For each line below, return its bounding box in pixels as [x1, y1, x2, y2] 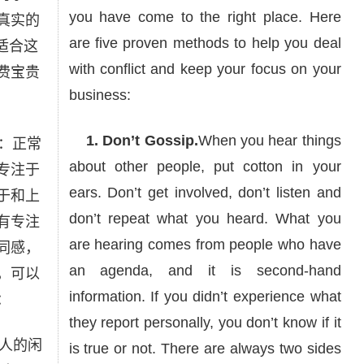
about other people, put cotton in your [68, 158, 341, 175]
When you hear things [197, 132, 341, 149]
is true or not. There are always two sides [68, 340, 341, 357]
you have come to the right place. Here [68, 9, 341, 25]
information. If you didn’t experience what [68, 288, 341, 305]
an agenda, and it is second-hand [68, 262, 341, 279]
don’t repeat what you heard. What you [68, 210, 341, 227]
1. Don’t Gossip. [68, 132, 198, 149]
